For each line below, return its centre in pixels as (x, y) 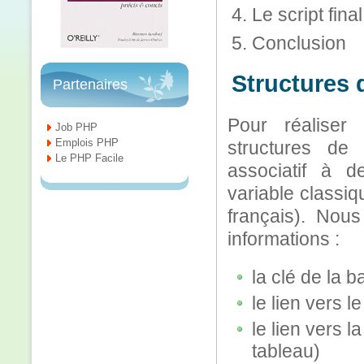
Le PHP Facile (89, 158)
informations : (284, 239)
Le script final (307, 15)
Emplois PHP (87, 143)
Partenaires (90, 84)
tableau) (286, 351)
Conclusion (299, 43)
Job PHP (76, 127)
